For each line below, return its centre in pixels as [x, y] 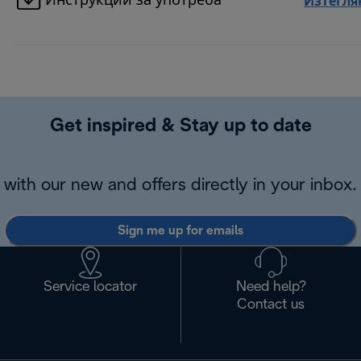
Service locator [90, 288]
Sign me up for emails [180, 230]
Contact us [271, 305]
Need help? [271, 288]
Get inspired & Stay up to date [180, 127]
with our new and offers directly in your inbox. [180, 186]
